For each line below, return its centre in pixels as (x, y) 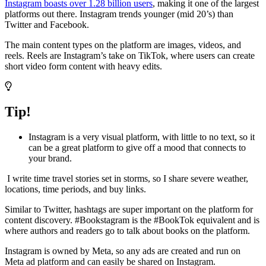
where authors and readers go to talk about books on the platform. (127, 231)
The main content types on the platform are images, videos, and (123, 45)
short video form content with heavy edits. (83, 66)
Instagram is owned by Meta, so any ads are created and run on (123, 251)
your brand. (50, 159)
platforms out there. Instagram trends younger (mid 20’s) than (119, 14)
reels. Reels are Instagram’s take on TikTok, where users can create (130, 56)
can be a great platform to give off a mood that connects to (137, 148)
